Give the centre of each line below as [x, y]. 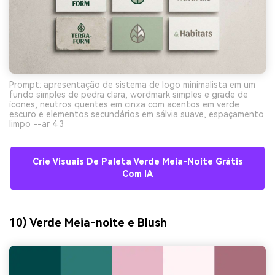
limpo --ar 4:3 [37, 124]
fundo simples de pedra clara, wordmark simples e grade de [129, 95]
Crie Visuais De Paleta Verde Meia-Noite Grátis [137, 162]
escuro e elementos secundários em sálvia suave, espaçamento [137, 114]
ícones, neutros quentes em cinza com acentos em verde [124, 105]
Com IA [137, 174]
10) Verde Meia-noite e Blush [88, 222]
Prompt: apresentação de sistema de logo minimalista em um [132, 85]
